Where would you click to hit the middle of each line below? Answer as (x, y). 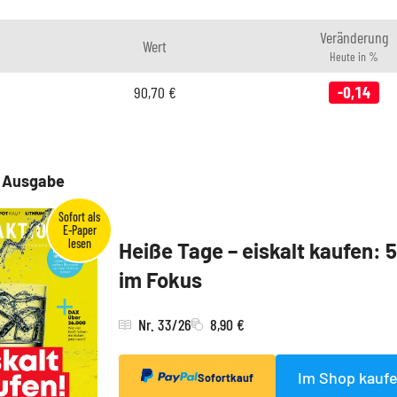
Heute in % (354, 56)
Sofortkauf (226, 377)
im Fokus (160, 279)
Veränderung (354, 37)
